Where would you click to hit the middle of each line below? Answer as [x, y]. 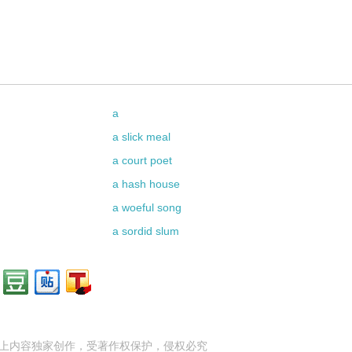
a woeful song [147, 207]
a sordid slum [146, 231]
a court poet [143, 160]
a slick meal [142, 137]
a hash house [147, 184]
